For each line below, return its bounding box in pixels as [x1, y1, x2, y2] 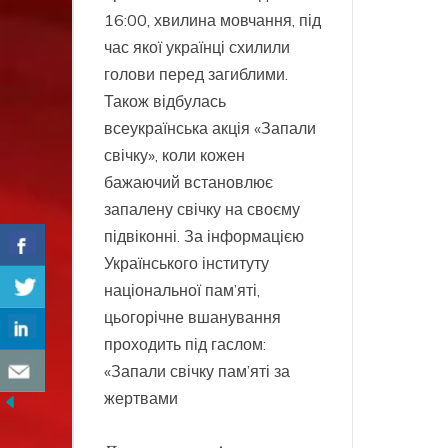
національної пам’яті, [104, 279, 260, 300]
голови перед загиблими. [104, 63, 288, 84]
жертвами [104, 387, 178, 408]
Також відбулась [104, 90, 226, 111]
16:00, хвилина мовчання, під [104, 9, 321, 30]
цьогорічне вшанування [104, 306, 281, 327]
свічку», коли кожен [104, 144, 245, 165]
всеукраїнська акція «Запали [104, 117, 316, 138]
